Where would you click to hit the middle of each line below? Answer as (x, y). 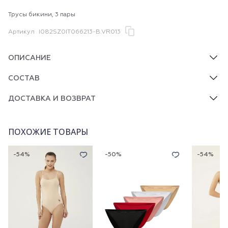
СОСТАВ (24, 78)
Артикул (21, 32)
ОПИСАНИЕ (30, 58)
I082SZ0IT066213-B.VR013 (80, 32)
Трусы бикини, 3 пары (42, 15)
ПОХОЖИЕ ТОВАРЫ (48, 132)
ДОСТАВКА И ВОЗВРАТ (52, 99)
